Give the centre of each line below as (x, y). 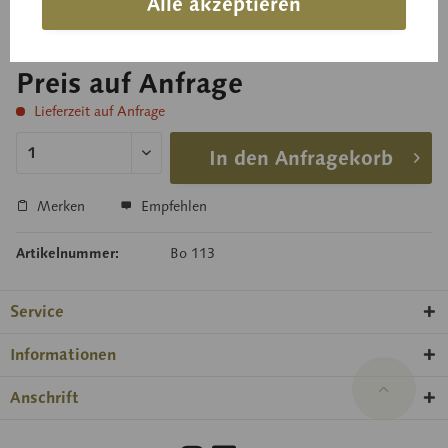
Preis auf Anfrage (129, 83)
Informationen (63, 355)
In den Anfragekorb (300, 158)
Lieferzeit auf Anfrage (97, 111)
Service (37, 312)
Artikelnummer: (67, 253)
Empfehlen (172, 206)
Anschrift (44, 398)
